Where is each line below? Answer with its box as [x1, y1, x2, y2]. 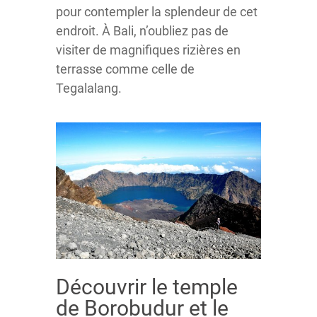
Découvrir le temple [56, 274, 238, 299]
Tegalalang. [56, 81, 122, 96]
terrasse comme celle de [56, 62, 195, 76]
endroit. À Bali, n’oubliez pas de [56, 23, 229, 38]
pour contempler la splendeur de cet [56, 4, 258, 19]
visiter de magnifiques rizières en [56, 42, 241, 57]
